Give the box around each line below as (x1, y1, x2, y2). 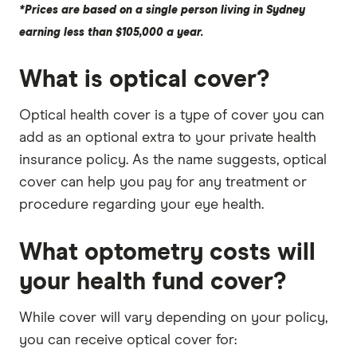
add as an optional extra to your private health (19, 130, 316, 145)
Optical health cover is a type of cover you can (19, 108, 324, 123)
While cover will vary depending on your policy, (19, 310, 328, 325)
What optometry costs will (19, 240, 316, 265)
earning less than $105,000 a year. (19, 26, 203, 38)
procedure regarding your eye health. (19, 197, 264, 212)
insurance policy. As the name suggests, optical (19, 152, 327, 167)
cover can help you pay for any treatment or (19, 175, 307, 190)
